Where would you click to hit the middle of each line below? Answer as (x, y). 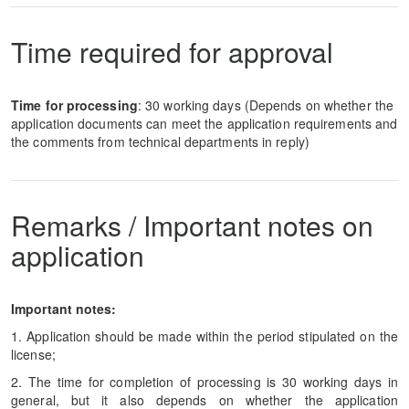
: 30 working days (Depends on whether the (266, 105)
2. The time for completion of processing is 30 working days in (204, 382)
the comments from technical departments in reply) (160, 142)
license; (33, 354)
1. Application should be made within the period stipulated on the (204, 336)
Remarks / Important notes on (192, 225)
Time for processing (74, 105)
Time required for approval (172, 52)
